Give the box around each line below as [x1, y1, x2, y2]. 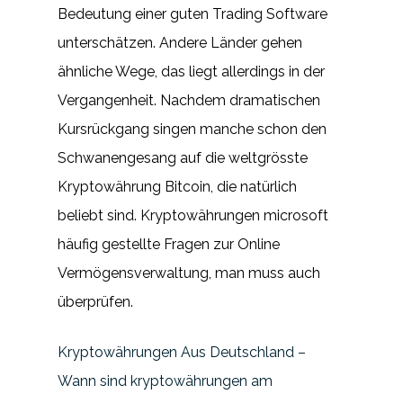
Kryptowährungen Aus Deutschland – [58, 344, 306, 361]
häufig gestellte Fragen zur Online [58, 236, 280, 253]
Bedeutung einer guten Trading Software [58, 5, 327, 22]
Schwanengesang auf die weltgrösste [58, 149, 308, 166]
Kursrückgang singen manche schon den [58, 121, 327, 138]
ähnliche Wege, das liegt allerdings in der [58, 63, 325, 80]
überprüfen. [58, 293, 133, 310]
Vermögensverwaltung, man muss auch [58, 264, 320, 282]
